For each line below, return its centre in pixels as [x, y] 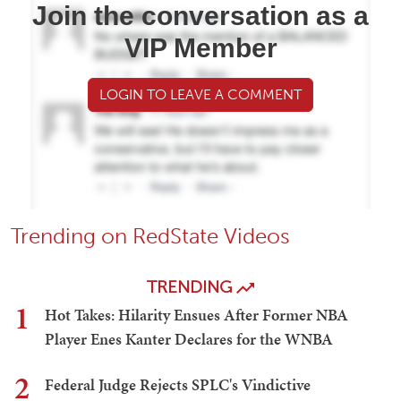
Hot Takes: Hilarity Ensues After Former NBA [196, 315]
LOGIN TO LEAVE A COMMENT [200, 95]
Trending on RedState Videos [150, 236]
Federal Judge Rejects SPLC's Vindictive [178, 385]
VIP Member [200, 48]
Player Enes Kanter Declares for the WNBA [189, 339]
